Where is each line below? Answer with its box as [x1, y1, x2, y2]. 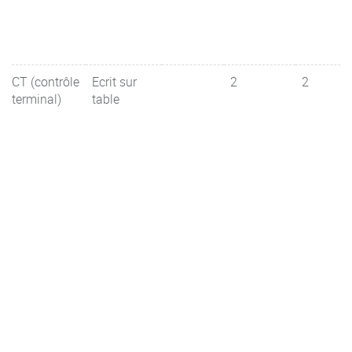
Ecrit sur [92, 73, 137, 90]
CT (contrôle [12, 73, 79, 90]
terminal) [12, 90, 61, 108]
